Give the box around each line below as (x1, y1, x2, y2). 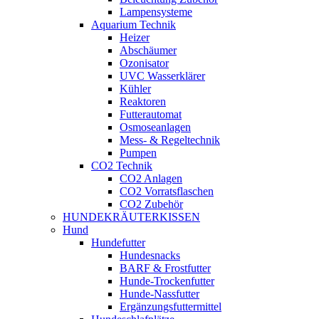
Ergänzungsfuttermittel (120, 300, 221, 313)
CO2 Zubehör (120, 198, 183, 210)
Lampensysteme (120, 6, 192, 18)
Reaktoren (120, 95, 166, 108)
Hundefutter (91, 236, 145, 249)
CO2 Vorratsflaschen (120, 185, 214, 197)
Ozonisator (120, 57, 169, 69)
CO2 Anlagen (120, 172, 182, 184)
